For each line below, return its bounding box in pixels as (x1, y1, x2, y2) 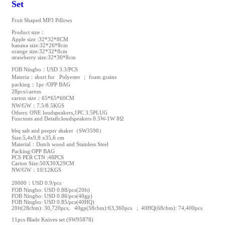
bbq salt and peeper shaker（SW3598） (11, 127, 129, 134)
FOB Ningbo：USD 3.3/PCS (11, 66, 84, 72)
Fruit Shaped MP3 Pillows (11, 17, 72, 23)
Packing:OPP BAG (11, 148, 79, 154)
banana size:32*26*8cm (11, 42, 81, 48)
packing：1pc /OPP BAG (11, 81, 76, 87)
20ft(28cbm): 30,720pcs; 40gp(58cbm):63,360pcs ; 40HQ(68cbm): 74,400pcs (11, 204, 205, 211)
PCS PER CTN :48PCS (11, 154, 88, 160)
